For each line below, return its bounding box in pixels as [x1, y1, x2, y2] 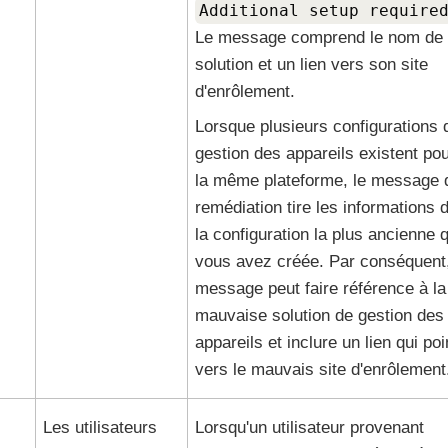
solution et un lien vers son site [194, 55, 428, 74]
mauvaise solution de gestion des [194, 306, 444, 325]
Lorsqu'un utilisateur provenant [194, 418, 424, 437]
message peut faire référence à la [194, 279, 446, 298]
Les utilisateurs [42, 418, 157, 437]
